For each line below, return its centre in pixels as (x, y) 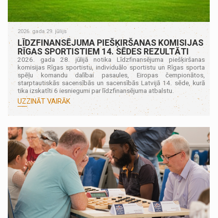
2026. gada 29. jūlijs (42, 31)
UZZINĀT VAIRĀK (44, 101)
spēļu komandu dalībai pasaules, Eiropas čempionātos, (111, 75)
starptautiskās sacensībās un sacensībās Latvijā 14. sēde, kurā (111, 83)
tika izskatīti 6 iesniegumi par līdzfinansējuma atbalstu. (96, 91)
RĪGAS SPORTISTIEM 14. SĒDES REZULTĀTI (103, 51)
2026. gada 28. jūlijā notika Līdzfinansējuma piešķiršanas (111, 59)
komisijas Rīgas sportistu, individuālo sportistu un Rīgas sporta (111, 67)
